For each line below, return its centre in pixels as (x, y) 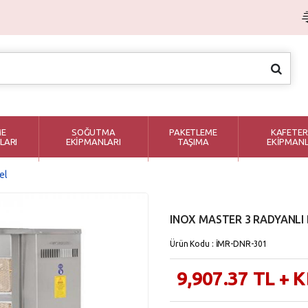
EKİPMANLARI (93, 142)
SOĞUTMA (93, 132)
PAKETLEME (193, 132)
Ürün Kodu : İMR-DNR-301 (219, 244)
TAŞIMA (193, 142)
